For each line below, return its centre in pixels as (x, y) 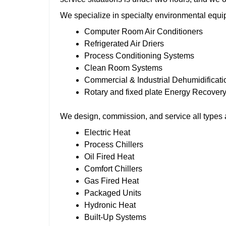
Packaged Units (113, 193)
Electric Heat (107, 132)
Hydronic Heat (110, 205)
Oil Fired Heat (109, 157)
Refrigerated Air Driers (124, 44)
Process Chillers (114, 145)
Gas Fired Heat (111, 181)
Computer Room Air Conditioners (144, 32)
